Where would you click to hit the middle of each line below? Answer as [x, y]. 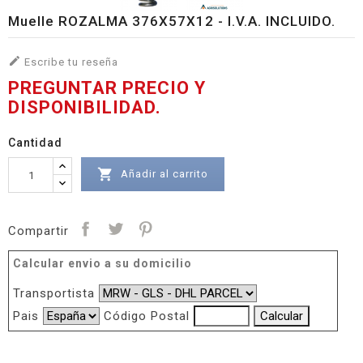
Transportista [54, 294]
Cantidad [35, 143]
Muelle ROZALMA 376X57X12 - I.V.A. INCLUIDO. [172, 21]
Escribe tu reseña [70, 62]
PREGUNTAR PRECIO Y [107, 88]
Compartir [38, 231]
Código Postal [147, 316]
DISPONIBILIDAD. [85, 108]
